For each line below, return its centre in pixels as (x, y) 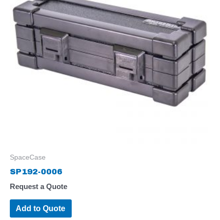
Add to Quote (41, 208)
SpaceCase (28, 157)
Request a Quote (39, 187)
